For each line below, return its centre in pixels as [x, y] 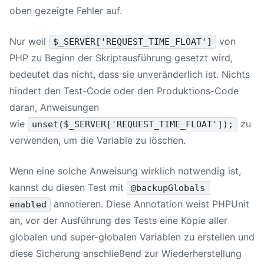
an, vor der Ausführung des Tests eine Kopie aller [118, 220]
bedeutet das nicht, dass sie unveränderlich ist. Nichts [130, 74]
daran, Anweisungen [54, 107]
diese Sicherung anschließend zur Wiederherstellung [126, 253]
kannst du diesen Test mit [68, 187]
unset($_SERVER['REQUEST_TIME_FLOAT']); [133, 124]
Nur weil [29, 41]
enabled [28, 204]
